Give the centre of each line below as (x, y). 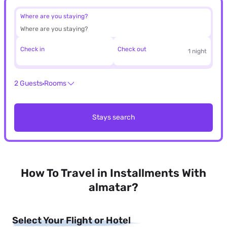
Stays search (113, 118)
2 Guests (28, 84)
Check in (32, 49)
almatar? (113, 187)
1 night (197, 51)
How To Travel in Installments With (113, 173)
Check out (132, 49)
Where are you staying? (54, 16)
